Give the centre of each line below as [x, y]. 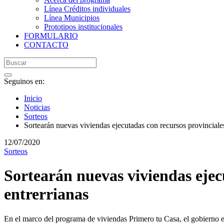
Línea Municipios [72, 18]
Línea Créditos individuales [87, 9]
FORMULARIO [51, 36]
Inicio [33, 98]
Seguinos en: [24, 81]
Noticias [37, 107]
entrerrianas [46, 194]
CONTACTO [46, 45]
